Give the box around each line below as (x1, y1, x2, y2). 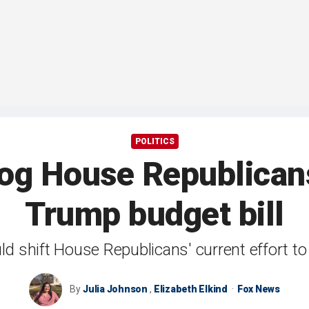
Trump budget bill (25, 195, 284, 235)
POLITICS (134, 137, 175, 147)
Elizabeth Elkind (153, 283, 228, 295)
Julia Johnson (83, 283, 148, 295)
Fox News (237, 283, 280, 295)
